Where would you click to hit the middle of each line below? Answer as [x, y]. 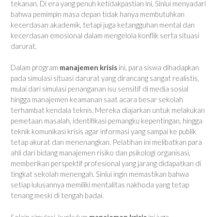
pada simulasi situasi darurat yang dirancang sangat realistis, [105, 78]
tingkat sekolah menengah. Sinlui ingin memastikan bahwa [100, 174]
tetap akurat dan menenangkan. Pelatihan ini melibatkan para [106, 142]
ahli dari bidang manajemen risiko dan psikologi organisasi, [101, 153]
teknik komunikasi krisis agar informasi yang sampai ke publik [103, 132]
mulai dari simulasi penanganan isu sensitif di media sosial [100, 89]
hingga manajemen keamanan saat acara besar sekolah [97, 100]
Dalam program [35, 68]
